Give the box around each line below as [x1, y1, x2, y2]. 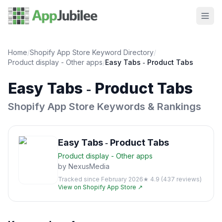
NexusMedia [68, 162, 110, 170]
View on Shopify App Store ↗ [58, 183, 143, 191]
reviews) [175, 175, 202, 183]
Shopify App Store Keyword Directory [30, 48, 154, 56]
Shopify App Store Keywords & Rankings [8, 101, 201, 112]
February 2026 [101, 175, 143, 183]
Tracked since [58, 175, 101, 183]
